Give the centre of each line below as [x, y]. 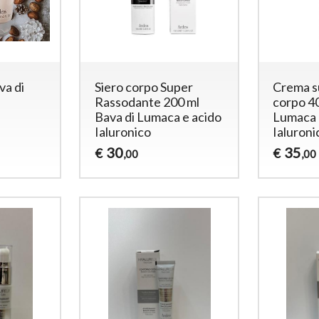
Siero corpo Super [144, 87]
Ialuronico [123, 131]
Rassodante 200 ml [147, 101]
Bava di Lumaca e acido [158, 116]
